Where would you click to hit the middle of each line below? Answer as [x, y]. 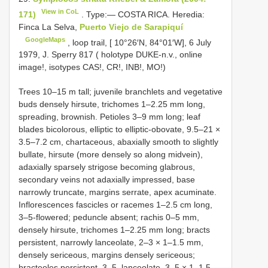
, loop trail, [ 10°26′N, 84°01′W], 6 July [138, 42]
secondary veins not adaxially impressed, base [107, 180]
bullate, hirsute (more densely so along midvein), [111, 155]
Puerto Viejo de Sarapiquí [131, 27]
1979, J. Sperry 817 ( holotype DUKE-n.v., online [110, 55]
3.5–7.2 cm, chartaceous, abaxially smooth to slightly [118, 142]
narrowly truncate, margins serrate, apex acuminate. [118, 192]
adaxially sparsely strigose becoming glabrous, [107, 167]
